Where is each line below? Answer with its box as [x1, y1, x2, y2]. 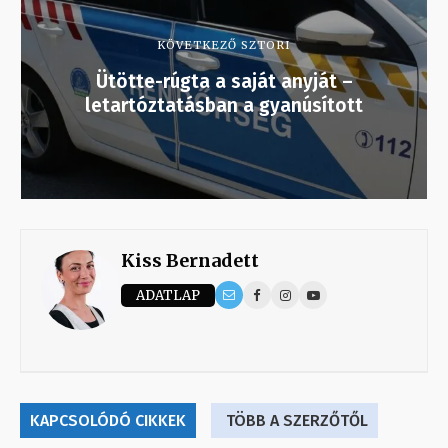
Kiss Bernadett [121, 249, 259, 273]
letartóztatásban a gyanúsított [85, 94, 363, 118]
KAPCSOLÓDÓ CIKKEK [30, 411, 186, 431]
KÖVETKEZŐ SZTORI [157, 38, 291, 53]
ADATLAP [136, 286, 200, 304]
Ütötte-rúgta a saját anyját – [95, 70, 353, 94]
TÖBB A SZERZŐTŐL [226, 411, 368, 431]
